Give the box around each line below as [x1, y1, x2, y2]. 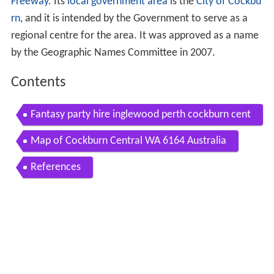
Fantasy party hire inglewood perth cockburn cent [30, 108, 251, 120]
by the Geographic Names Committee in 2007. [10, 47, 215, 59]
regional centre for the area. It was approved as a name [10, 30, 259, 42]
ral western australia [30, 130, 122, 142]
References [30, 161, 81, 173]
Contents [10, 75, 65, 91]
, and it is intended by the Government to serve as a [20, 13, 248, 25]
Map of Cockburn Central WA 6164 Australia [30, 135, 226, 147]
